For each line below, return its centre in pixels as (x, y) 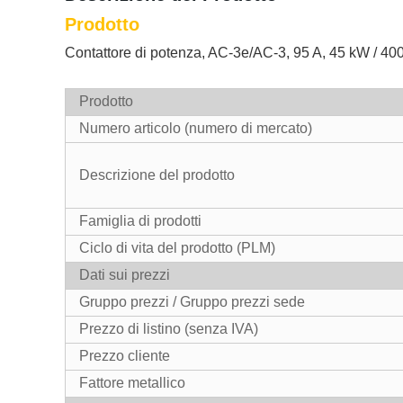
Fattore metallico (132, 383)
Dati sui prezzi (125, 275)
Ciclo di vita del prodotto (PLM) (177, 248)
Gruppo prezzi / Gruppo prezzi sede (192, 302)
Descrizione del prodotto (157, 175)
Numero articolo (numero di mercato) (196, 128)
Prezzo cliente (125, 356)
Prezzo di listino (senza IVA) (169, 329)
